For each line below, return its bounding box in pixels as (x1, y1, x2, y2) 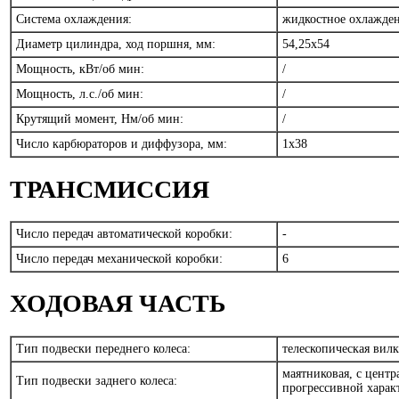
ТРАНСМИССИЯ (10, 175, 209, 203)
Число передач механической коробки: (16, 252, 223, 266)
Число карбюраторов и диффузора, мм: (16, 137, 227, 151)
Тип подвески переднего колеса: (16, 341, 191, 355)
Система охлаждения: (16, 12, 132, 27)
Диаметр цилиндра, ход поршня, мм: (16, 37, 216, 52)
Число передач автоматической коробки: (16, 227, 232, 241)
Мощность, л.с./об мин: (16, 87, 143, 102)
